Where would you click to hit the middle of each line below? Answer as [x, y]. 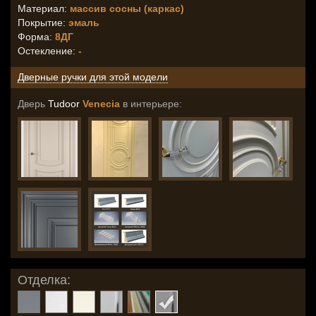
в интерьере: [151, 104]
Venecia [101, 104]
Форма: [36, 37]
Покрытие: [43, 23]
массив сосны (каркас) [127, 8]
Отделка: [44, 280]
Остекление [45, 51]
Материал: [44, 8]
